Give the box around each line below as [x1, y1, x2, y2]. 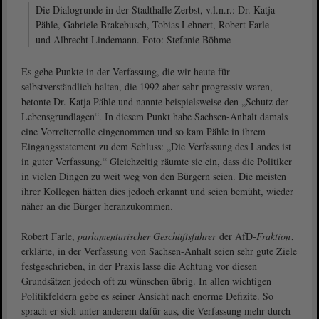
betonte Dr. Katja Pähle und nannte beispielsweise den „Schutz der [21, 95, 288, 108]
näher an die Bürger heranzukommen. [21, 199, 173, 213]
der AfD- [216, 229, 256, 243]
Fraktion [256, 229, 291, 243]
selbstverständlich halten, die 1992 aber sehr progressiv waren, [21, 80, 273, 93]
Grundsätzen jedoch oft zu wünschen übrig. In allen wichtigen [21, 274, 271, 288]
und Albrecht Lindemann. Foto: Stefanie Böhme [36, 33, 231, 46]
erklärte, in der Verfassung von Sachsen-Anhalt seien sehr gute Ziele [21, 244, 297, 258]
